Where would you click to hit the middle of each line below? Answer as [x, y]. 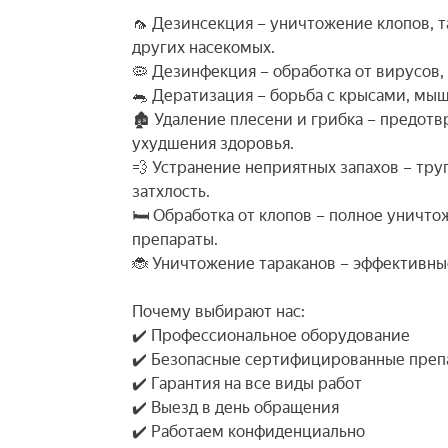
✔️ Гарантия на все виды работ [247, 383]
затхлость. [171, 191]
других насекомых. [203, 47]
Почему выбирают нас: [218, 311]
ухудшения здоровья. [213, 143]
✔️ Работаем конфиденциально [248, 431]
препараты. [175, 239]
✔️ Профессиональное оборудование [271, 335]
